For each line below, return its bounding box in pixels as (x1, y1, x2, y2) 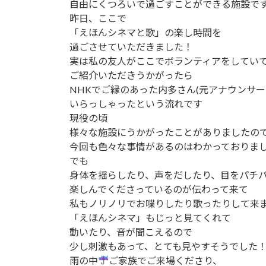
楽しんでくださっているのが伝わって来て (69, 183, 248, 195)
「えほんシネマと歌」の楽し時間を (69, 26, 221, 38)
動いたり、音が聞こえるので (69, 226, 192, 237)
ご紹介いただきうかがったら (69, 69, 193, 81)
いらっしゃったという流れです (69, 97, 202, 109)
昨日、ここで (69, 12, 126, 24)
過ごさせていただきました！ (69, 40, 193, 52)
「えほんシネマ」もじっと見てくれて (69, 211, 231, 223)
